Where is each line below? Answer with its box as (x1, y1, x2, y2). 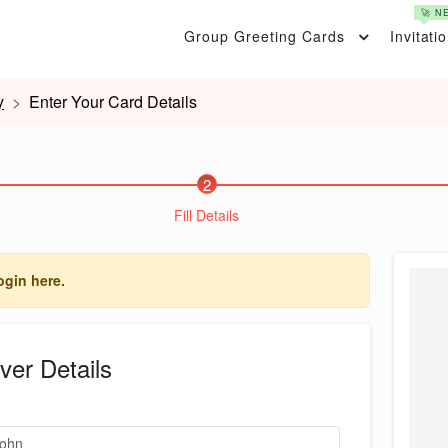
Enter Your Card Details (29, 90, 197, 113)
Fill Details (174, 205, 239, 225)
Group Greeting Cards (184, 26, 345, 46)
